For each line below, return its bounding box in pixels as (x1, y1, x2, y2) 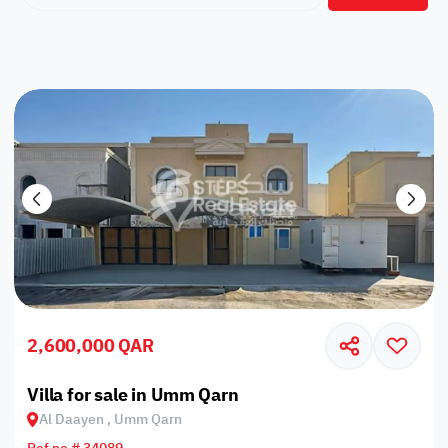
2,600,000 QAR (27, 332, 154, 360)
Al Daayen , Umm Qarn (39, 408, 183, 430)
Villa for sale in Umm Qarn (27, 380, 239, 408)
